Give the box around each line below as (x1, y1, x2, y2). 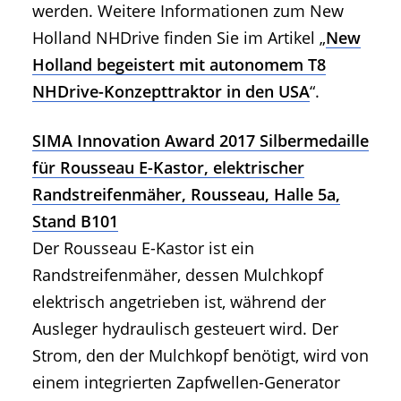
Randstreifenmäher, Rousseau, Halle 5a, (32, 183, 340, 206)
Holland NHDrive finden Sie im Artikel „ (32, 27, 326, 49)
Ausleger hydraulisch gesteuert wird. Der (32, 318, 338, 340)
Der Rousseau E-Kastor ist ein (32, 237, 254, 260)
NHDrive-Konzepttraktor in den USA (32, 81, 310, 103)
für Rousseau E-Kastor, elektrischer (32, 157, 304, 179)
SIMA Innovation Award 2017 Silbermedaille (32, 130, 369, 152)
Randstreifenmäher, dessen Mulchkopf (32, 264, 323, 286)
